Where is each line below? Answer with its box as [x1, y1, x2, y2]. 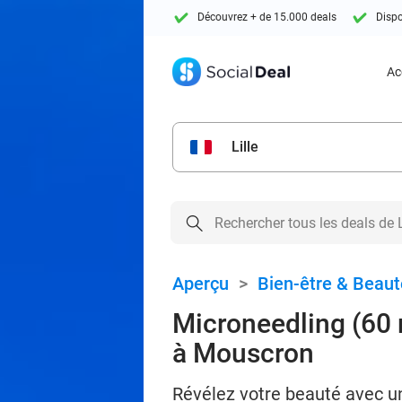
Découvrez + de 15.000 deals [197, 11, 336, 24]
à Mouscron [172, 337, 314, 369]
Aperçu [172, 273, 229, 294]
